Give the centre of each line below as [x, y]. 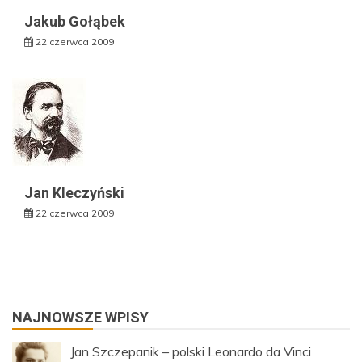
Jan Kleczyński [74, 193]
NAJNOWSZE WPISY [80, 318]
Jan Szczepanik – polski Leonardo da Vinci [191, 352]
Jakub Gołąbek [75, 22]
